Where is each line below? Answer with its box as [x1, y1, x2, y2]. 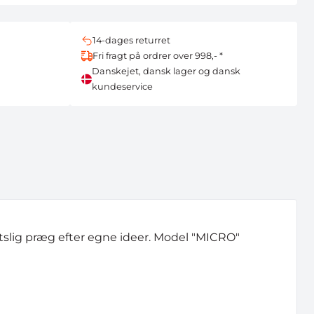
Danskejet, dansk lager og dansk [91, 66, 240, 76]
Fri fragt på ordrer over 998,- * [93, 50, 223, 61]
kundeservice [91, 81, 153, 92]
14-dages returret [93, 35, 170, 46]
